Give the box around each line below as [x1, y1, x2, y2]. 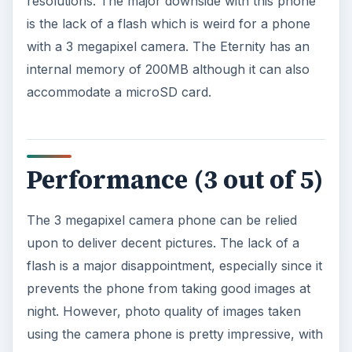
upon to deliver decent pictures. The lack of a [26, 234, 299, 251]
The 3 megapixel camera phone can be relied [26, 211, 297, 228]
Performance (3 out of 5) [26, 162, 324, 197]
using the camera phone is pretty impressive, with [26, 325, 323, 342]
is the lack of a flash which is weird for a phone [26, 15, 310, 31]
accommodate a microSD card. [26, 83, 211, 100]
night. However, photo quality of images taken [26, 302, 301, 319]
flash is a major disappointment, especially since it [26, 257, 322, 273]
